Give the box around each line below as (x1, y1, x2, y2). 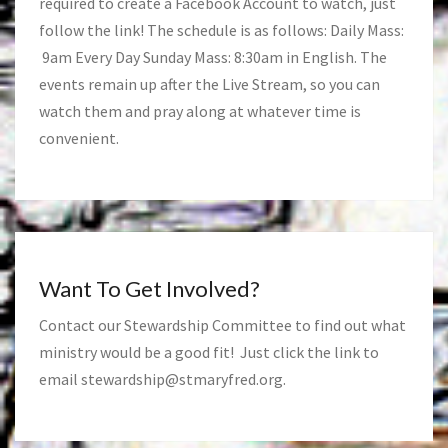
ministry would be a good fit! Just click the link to (39, 342, 379, 363)
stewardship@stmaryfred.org (81, 369, 283, 390)
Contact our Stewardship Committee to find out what (39, 315, 406, 336)
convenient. (39, 128, 119, 149)
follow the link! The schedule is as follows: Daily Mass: (39, 20, 404, 41)
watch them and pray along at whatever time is (39, 101, 361, 122)
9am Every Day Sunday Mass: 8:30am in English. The (39, 47, 387, 68)
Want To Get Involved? (39, 275, 260, 303)
